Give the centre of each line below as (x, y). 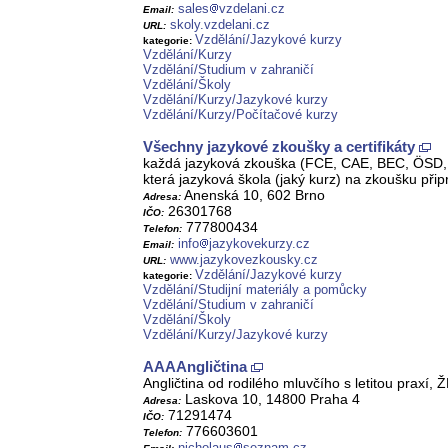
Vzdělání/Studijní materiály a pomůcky (255, 290)
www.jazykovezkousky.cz (244, 260)
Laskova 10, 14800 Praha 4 (270, 399)
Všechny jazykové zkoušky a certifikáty (279, 147)
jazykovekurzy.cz (259, 244)
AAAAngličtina (195, 367)
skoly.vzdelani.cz (220, 25)
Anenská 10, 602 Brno (253, 195)
